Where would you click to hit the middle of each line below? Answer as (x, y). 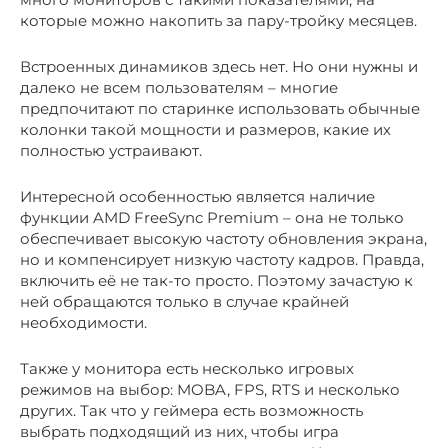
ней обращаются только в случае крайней (184, 302)
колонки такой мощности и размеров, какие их (205, 130)
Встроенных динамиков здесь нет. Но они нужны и (219, 67)
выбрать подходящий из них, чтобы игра (179, 432)
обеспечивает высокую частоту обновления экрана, (223, 239)
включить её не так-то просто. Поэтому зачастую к (216, 281)
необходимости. (83, 323)
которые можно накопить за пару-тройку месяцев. (218, 21)
